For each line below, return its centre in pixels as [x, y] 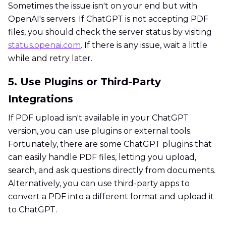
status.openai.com [44, 45]
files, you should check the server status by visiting [110, 32]
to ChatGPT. [33, 210]
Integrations [41, 99]
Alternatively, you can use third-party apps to [99, 184]
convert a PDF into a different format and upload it [111, 197]
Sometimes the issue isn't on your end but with [103, 6]
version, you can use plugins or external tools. [100, 131]
